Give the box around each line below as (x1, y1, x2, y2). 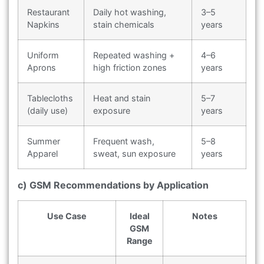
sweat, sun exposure (93, 148, 176, 159)
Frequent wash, (93, 136, 154, 146)
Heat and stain (93, 93, 150, 103)
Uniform (27, 49, 59, 60)
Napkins (27, 19, 60, 29)
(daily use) (27, 105, 68, 115)
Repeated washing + (93, 49, 174, 60)
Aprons (27, 62, 56, 72)
